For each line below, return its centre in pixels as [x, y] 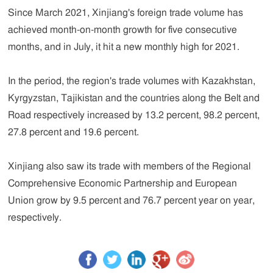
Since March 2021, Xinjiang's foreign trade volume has [126, 13]
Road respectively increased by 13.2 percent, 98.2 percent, [134, 115]
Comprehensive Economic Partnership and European [123, 183]
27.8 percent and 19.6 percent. [74, 132]
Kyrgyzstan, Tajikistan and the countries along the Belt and [134, 98]
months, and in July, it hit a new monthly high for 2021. [124, 47]
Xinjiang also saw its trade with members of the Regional [129, 166]
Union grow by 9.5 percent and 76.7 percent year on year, [132, 200]
